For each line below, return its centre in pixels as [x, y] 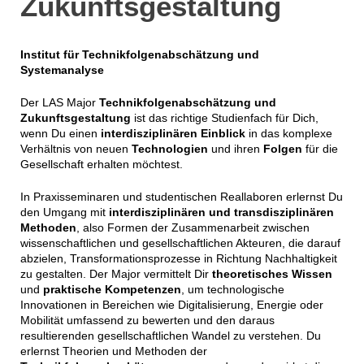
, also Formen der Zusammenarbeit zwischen [193, 227]
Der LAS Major [59, 102]
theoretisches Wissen [272, 273]
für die [320, 148]
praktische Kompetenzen [112, 289]
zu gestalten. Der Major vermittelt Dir [116, 273]
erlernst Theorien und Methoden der [113, 351]
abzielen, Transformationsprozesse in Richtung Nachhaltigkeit [178, 258]
